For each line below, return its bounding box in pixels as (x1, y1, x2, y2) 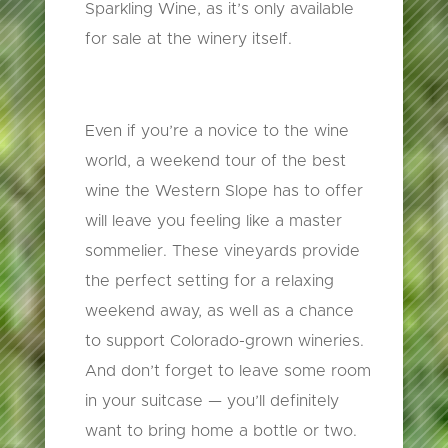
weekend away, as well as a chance (84, 303, 354, 320)
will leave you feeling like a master (84, 213, 342, 230)
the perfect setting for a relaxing (84, 273, 334, 290)
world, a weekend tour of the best (84, 153, 346, 170)
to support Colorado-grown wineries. (84, 333, 364, 350)
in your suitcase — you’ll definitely (84, 393, 339, 410)
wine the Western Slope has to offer (84, 183, 363, 200)
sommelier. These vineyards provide (84, 243, 360, 260)
